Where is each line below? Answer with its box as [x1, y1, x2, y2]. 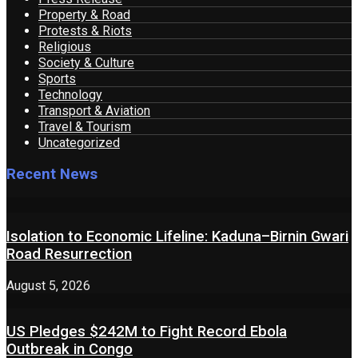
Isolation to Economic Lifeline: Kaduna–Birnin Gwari [6, 228, 348, 246]
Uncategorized [38, 134, 120, 150]
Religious [38, 38, 91, 54]
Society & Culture [38, 54, 134, 70]
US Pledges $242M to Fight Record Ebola [6, 323, 287, 341]
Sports [38, 70, 76, 86]
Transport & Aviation [38, 102, 150, 118]
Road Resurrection [6, 245, 132, 264]
